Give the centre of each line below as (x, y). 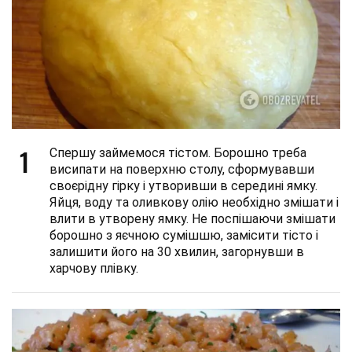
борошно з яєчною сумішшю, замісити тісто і (184, 236)
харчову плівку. (94, 269)
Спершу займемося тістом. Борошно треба (178, 153)
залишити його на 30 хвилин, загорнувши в (177, 252)
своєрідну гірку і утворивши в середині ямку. (183, 186)
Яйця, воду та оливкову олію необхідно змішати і (194, 203)
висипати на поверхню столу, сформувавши (182, 170)
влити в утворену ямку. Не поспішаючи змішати (192, 219)
